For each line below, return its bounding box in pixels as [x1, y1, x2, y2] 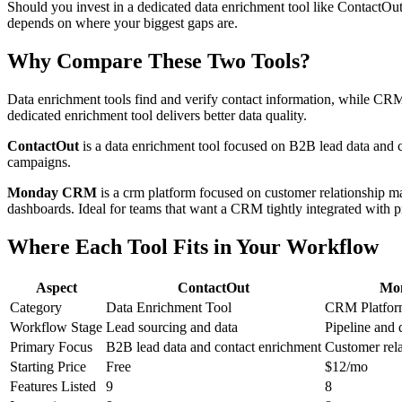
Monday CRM [7, 185, 97, 201]
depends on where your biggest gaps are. [7, 15, 238, 31]
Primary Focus [10, 338, 92, 354]
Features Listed [10, 378, 96, 394]
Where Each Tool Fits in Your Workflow [7, 234, 379, 258]
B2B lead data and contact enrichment [106, 338, 321, 354]
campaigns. [7, 154, 71, 170]
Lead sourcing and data [106, 319, 238, 335]
